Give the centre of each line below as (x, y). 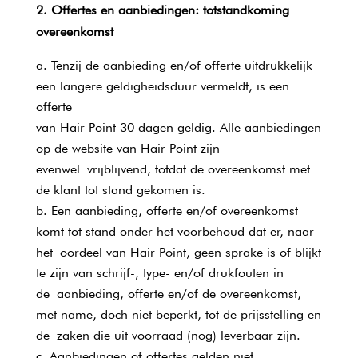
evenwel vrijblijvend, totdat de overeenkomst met (173, 169)
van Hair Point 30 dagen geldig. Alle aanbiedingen (178, 127)
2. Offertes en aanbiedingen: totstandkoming (162, 10)
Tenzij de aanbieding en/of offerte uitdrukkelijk (181, 65)
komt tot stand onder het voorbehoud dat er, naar (175, 231)
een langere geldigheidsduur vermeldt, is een (162, 86)
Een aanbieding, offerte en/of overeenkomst (174, 211)
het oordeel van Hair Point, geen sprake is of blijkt (178, 252)
